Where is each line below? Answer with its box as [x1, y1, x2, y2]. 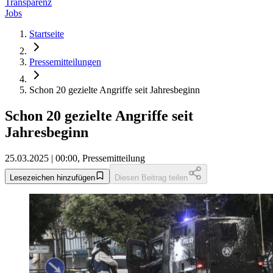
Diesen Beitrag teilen [115, 173, 188, 183]
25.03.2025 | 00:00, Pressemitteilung [5, 153, 145, 164]
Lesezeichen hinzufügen [10, 173, 95, 183]
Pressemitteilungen [29, 57, 101, 68]
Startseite [29, 29, 64, 40]
